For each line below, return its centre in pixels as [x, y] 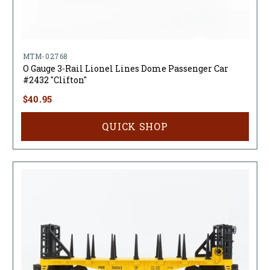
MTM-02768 [46, 56]
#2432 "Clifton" [55, 80]
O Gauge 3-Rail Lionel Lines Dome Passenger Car [125, 69]
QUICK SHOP [135, 127]
